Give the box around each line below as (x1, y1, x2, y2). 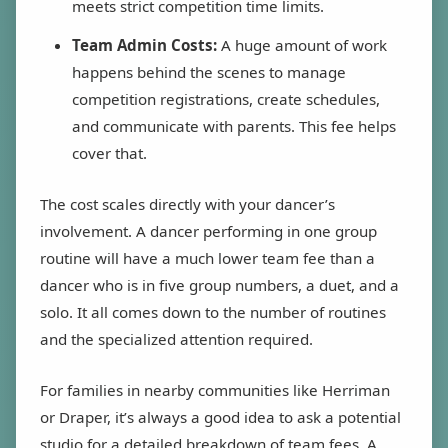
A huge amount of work (217, 35, 387, 56)
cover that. (72, 143, 147, 164)
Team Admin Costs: (72, 35, 217, 56)
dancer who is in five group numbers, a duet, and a (40, 275, 399, 296)
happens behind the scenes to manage (72, 62, 346, 83)
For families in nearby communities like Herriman (40, 380, 390, 401)
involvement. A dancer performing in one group (40, 221, 377, 242)
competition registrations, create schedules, (72, 89, 380, 110)
